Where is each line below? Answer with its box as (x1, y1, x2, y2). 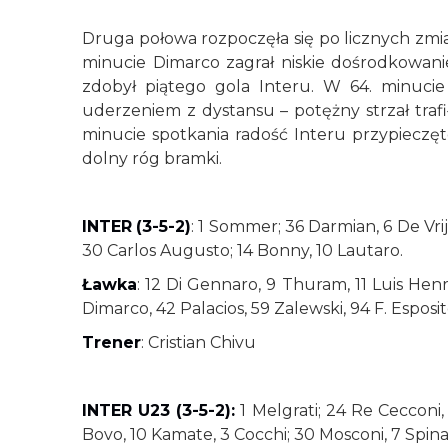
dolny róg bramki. (82, 149, 222, 168)
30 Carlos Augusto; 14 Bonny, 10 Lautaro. (82, 241, 403, 260)
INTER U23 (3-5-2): (82, 401, 236, 420)
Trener (82, 333, 141, 352)
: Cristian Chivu (141, 333, 256, 352)
